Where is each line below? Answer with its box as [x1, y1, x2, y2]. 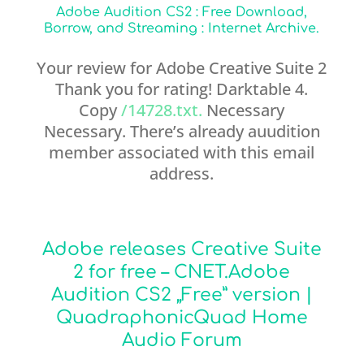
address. [149, 162, 214, 184]
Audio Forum [121, 331, 242, 350]
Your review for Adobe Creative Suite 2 [37, 57, 327, 79]
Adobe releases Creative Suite [41, 240, 322, 259]
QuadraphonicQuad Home [55, 308, 308, 327]
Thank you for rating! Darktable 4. [55, 78, 309, 100]
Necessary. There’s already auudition [43, 120, 320, 142]
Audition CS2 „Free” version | [50, 285, 313, 305]
